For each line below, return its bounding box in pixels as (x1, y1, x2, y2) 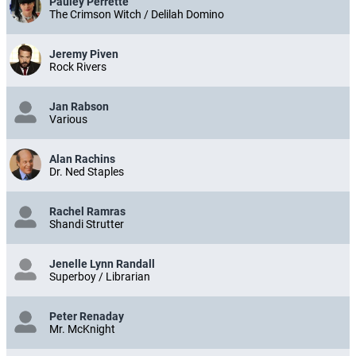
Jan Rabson (49, 100, 109, 114)
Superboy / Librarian (49, 270, 150, 284)
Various (49, 113, 87, 126)
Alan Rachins (49, 153, 115, 166)
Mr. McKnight (49, 323, 115, 336)
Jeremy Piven (49, 48, 118, 61)
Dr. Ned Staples (49, 165, 124, 179)
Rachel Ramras (49, 205, 126, 219)
